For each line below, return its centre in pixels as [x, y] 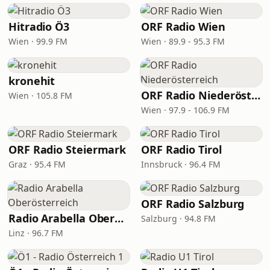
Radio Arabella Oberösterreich [119, 218]
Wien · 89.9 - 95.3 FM [183, 41]
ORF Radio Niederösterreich [256, 95]
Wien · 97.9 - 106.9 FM [185, 110]
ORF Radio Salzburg [193, 204]
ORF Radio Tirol [181, 149]
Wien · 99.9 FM [38, 41]
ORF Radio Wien [183, 27]
